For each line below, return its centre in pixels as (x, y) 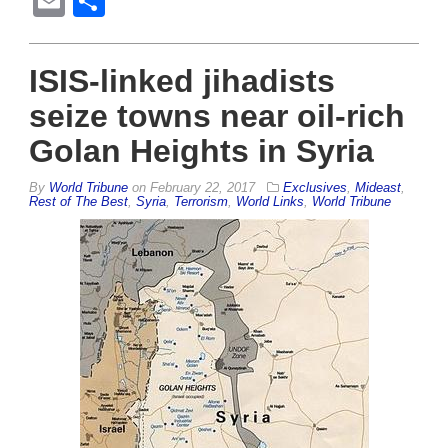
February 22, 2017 (202, 188)
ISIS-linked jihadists (182, 81)
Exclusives (315, 188)
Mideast (378, 188)
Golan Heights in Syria (201, 151)
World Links (270, 202)
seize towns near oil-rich (217, 116)
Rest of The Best (78, 202)
